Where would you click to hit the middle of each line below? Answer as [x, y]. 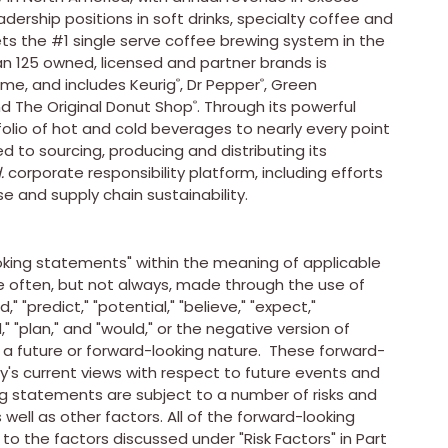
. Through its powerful [276, 106]
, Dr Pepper [220, 84]
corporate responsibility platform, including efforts [193, 172]
